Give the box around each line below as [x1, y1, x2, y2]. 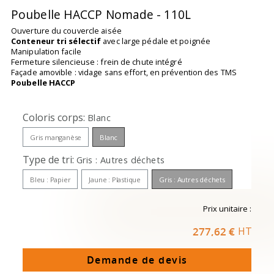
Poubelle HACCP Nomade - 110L [11, 6, 191, 23]
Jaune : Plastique [89, 175, 141, 185]
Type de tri [23, 153, 72, 167]
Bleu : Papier [30, 175, 71, 185]
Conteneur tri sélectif [11, 35, 102, 47]
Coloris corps [23, 111, 83, 125]
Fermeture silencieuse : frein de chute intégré [11, 56, 182, 68]
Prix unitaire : [203, 203, 251, 215]
